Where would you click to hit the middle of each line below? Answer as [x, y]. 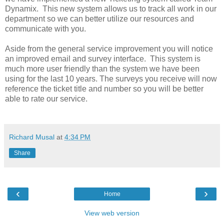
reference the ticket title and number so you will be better [104, 88]
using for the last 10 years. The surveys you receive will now [111, 78]
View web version [112, 213]
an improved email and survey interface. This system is [103, 58]
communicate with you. [46, 28]
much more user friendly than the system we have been [102, 68]
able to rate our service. [46, 98]
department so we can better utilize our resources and [99, 18]
